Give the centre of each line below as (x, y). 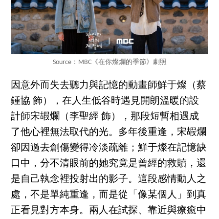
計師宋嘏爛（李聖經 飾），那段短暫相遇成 (105, 117)
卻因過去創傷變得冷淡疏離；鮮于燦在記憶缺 (109, 148)
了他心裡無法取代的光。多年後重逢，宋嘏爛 (109, 132)
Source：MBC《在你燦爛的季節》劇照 (109, 62)
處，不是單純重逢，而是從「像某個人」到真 (109, 195)
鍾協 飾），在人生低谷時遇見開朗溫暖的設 (105, 101)
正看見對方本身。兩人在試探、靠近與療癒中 (109, 210)
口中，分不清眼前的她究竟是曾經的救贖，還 (109, 164)
